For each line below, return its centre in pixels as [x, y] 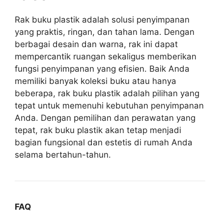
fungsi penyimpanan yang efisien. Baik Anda [102, 69]
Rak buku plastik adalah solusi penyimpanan [102, 19]
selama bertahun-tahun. [63, 154]
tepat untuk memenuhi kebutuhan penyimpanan [109, 105]
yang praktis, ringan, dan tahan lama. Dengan [105, 32]
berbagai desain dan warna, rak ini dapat [96, 44]
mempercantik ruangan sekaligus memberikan [106, 56]
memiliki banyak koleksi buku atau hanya [96, 81]
